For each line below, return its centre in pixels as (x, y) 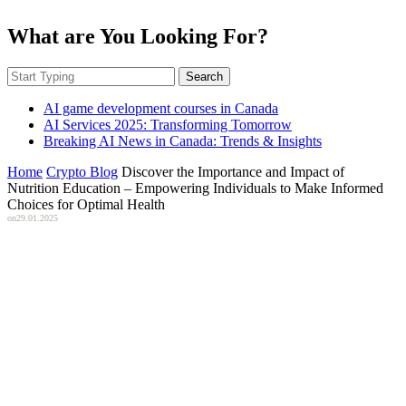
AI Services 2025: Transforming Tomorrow (168, 124)
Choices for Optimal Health (86, 204)
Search (204, 76)
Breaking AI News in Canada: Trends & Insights (183, 140)
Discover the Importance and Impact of (233, 171)
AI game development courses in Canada (161, 108)
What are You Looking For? (138, 36)
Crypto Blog (82, 171)
